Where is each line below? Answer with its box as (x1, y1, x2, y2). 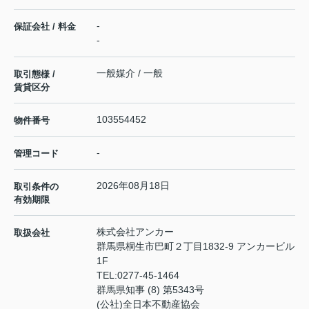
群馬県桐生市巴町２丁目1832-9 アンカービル (97, 240, 295, 252)
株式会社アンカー (97, 226, 174, 237)
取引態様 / (14, 68, 55, 79)
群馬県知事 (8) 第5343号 (97, 283, 204, 295)
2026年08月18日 (97, 179, 170, 191)
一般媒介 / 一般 (97, 67, 163, 79)
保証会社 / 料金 (14, 21, 76, 32)
